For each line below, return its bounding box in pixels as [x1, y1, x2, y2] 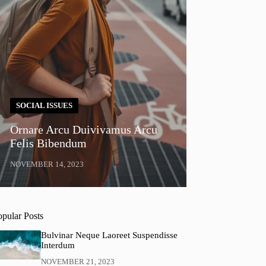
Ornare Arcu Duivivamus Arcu [10, 123, 158, 137]
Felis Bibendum [10, 137, 87, 150]
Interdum [40, 240, 75, 251]
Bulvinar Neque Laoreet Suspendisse [40, 230, 178, 240]
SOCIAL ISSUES [16, 101, 73, 110]
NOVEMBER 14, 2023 [10, 160, 84, 169]
